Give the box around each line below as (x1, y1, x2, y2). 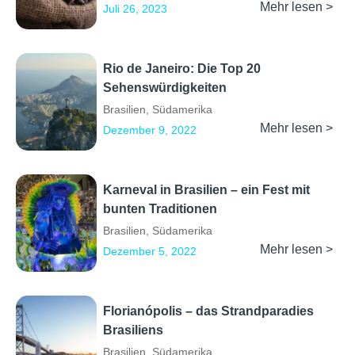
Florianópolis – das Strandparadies (103, 303, 314, 318)
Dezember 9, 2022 (103, 123, 197, 136)
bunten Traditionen (103, 201, 217, 216)
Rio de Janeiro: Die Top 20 (103, 61, 261, 75)
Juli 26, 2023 (103, 2, 167, 15)
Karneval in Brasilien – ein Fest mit (103, 182, 310, 197)
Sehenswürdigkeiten (103, 80, 227, 94)
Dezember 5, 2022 (103, 244, 197, 258)
